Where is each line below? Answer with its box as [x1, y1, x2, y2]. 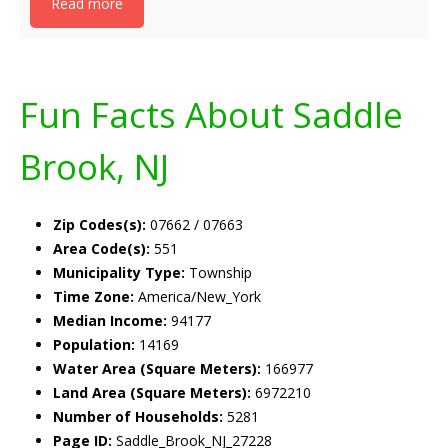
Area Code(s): [53, 239, 150, 258]
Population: [53, 335, 135, 354]
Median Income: [53, 311, 167, 330]
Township [185, 263, 252, 282]
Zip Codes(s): [53, 215, 146, 234]
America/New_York [134, 287, 261, 306]
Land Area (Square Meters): [53, 383, 251, 402]
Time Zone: [53, 287, 134, 306]
